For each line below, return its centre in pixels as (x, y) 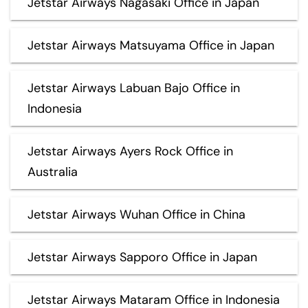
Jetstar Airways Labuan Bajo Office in (134, 88)
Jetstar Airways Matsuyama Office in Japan (151, 45)
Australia (53, 172)
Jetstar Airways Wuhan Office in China (136, 214)
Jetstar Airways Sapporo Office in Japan (142, 257)
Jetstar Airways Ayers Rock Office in (130, 151)
